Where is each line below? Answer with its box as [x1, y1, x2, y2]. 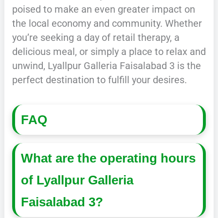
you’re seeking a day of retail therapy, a [12, 32, 180, 44]
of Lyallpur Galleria [21, 173, 134, 187]
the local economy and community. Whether [12, 18, 202, 30]
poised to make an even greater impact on [12, 3, 195, 16]
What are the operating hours [21, 151, 196, 165]
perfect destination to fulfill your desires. [12, 74, 187, 86]
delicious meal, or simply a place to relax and [12, 46, 206, 58]
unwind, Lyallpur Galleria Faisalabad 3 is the [12, 60, 201, 72]
